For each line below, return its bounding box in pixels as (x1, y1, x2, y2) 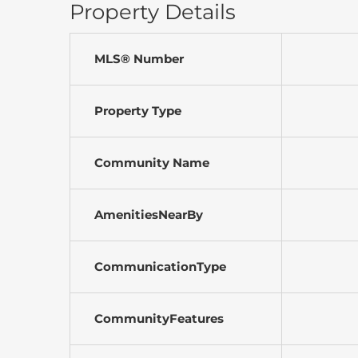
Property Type (94, 103, 181, 119)
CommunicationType (94, 259, 226, 275)
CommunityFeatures (94, 311, 224, 327)
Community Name (94, 155, 209, 171)
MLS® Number (94, 51, 184, 67)
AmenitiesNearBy (94, 207, 203, 223)
